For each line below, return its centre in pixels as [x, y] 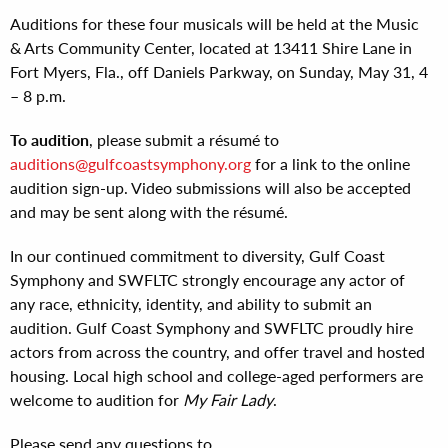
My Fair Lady [228, 399]
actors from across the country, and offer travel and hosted [217, 351]
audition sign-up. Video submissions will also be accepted [210, 187]
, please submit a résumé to [184, 139]
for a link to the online [330, 163]
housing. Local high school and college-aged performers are [216, 375]
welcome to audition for [96, 399]
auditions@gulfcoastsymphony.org [130, 163]
